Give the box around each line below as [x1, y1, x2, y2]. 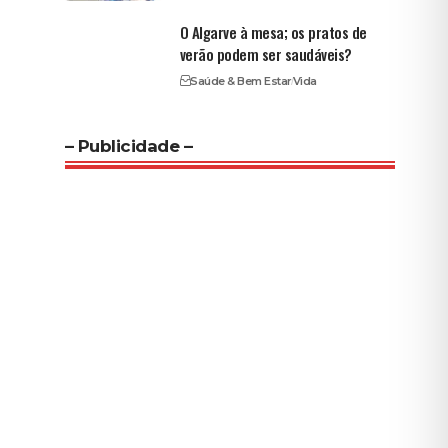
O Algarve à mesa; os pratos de [179, 20, 367, 43]
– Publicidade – [64, 135, 193, 156]
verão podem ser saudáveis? [179, 42, 352, 65]
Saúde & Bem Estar [190, 73, 292, 88]
